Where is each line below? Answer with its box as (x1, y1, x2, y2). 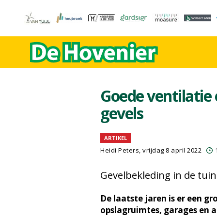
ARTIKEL (104, 134, 127, 141)
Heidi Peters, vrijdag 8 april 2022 (100, 146, 201, 155)
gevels (100, 103, 143, 124)
